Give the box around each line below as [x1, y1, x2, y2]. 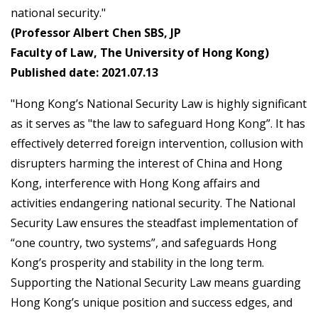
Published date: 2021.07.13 [11, 65, 158, 81]
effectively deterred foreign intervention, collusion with [11, 136, 303, 152]
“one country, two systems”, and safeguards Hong [11, 235, 277, 251]
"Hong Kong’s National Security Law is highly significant [11, 96, 307, 112]
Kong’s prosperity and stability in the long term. [11, 255, 267, 271]
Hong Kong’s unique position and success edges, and [11, 295, 292, 311]
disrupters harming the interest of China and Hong [11, 155, 283, 172]
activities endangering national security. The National [11, 195, 295, 212]
